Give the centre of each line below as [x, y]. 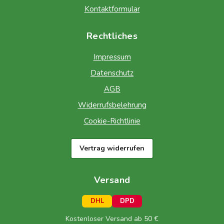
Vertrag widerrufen [112, 148]
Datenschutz [112, 73]
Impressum [112, 57]
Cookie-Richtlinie [112, 121]
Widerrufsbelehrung [112, 105]
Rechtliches [112, 36]
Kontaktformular [112, 9]
